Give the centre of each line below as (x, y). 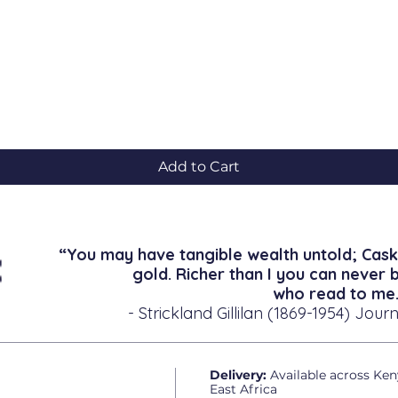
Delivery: (238, 374)
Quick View (199, 103)
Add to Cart (199, 166)
